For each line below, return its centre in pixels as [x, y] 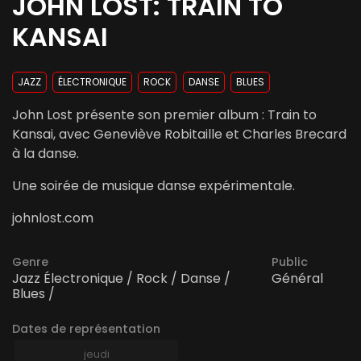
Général [297, 279]
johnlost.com [53, 218]
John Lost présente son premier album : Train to [164, 115]
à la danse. [46, 154]
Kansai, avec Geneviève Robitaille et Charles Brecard [179, 135]
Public [290, 262]
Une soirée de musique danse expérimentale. [154, 186]
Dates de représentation [86, 329]
